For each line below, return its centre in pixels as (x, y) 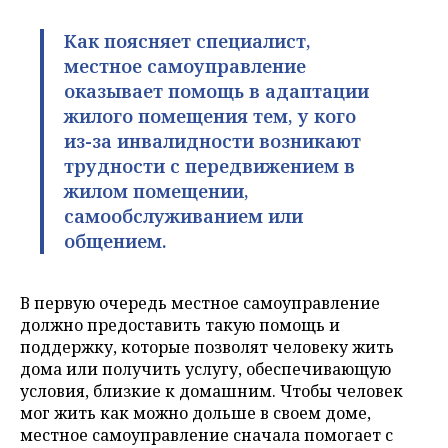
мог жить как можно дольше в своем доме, (195, 412)
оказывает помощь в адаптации (217, 90)
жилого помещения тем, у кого (210, 115)
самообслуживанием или (184, 215)
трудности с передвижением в (210, 165)
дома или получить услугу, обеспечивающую (205, 368)
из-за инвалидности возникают (213, 140)
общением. (116, 240)
